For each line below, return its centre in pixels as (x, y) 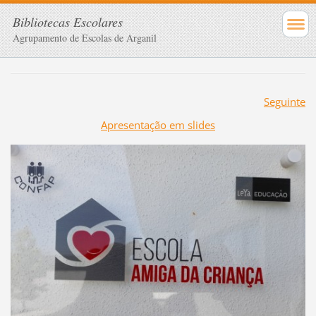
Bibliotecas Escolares (68, 22)
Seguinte (284, 101)
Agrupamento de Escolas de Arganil (85, 38)
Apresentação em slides (158, 124)
